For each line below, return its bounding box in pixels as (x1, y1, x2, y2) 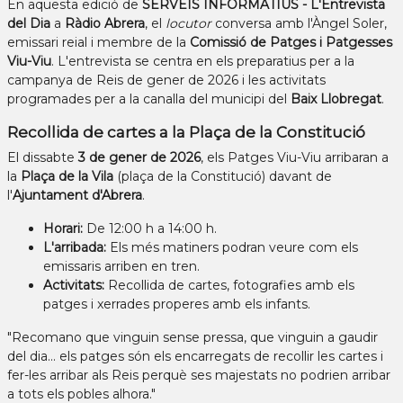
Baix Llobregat (291, 91, 381, 108)
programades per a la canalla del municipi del (7, 91, 291, 108)
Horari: (43, 220, 83, 237)
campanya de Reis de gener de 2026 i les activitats (7, 72, 326, 89)
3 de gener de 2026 (78, 149, 201, 166)
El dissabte (7, 149, 78, 166)
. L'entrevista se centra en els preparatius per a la (51, 53, 354, 70)
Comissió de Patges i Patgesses (190, 34, 392, 51)
